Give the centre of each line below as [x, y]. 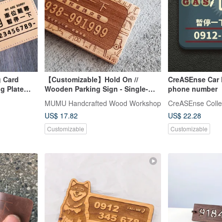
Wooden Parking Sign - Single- [96, 88]
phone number [193, 88]
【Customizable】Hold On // [91, 79]
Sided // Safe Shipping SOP [90, 98]
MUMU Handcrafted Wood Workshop [103, 103]
